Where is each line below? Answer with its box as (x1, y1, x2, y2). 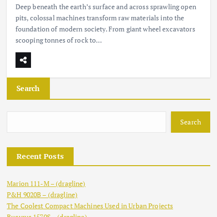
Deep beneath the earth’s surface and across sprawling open (15, 2, 196, 12)
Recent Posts (16, 151, 64, 161)
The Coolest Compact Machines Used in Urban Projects (7, 201, 173, 210)
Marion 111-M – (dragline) (7, 178, 86, 188)
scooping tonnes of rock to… (15, 35, 102, 45)
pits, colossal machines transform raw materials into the (15, 13, 185, 23)
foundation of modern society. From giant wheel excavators (15, 24, 195, 34)
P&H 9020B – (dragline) (7, 189, 78, 199)
